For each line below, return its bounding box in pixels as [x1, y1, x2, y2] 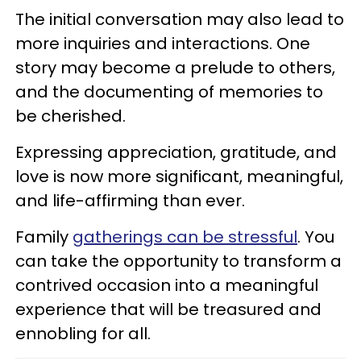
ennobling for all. [15, 322, 151, 345]
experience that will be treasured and [15, 298, 322, 321]
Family [15, 226, 73, 248]
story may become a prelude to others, [15, 56, 335, 79]
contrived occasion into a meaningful [15, 274, 318, 297]
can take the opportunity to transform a [15, 250, 342, 272]
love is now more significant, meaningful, [15, 165, 343, 188]
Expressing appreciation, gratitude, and [15, 141, 337, 164]
